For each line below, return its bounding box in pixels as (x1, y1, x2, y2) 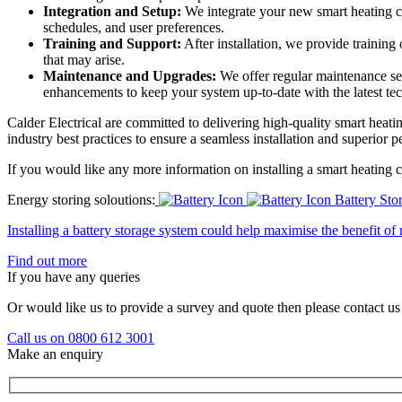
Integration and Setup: (43, 3, 181, 19)
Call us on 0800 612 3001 (7, 329, 154, 345)
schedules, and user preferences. (43, 19, 224, 35)
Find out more (7, 252, 87, 268)
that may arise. (43, 51, 125, 67)
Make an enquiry (7, 345, 103, 362)
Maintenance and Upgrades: (43, 67, 216, 83)
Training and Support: (43, 35, 181, 51)
